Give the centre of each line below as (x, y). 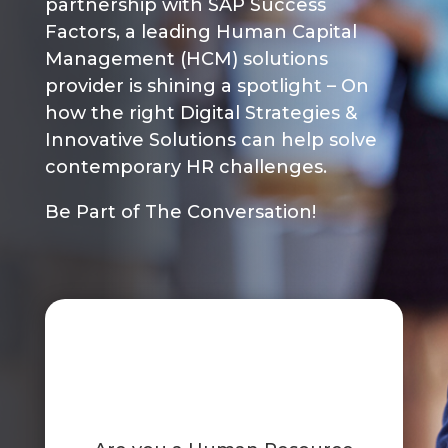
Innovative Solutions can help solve (210, 140)
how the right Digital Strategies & (200, 113)
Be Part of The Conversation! (180, 212)
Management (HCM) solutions (186, 59)
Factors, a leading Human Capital (200, 32)
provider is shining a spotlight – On (206, 86)
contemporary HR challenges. (185, 167)
